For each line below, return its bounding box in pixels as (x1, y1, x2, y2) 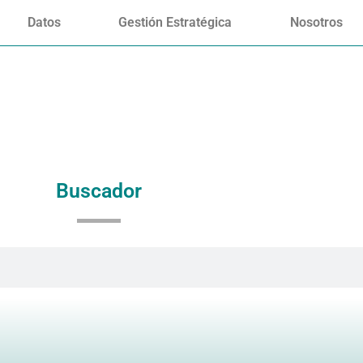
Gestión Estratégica (118, 15, 233, 30)
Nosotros (290, 15, 344, 30)
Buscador (56, 179, 142, 203)
